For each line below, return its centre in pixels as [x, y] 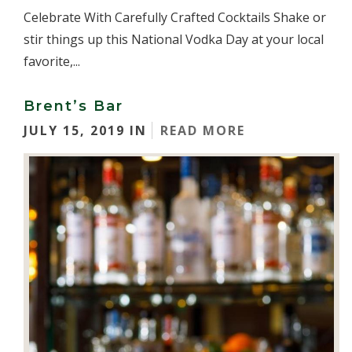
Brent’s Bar [73, 106]
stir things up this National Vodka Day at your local [174, 39]
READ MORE [203, 130]
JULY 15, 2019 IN [88, 130]
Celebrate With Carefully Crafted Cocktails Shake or [175, 17]
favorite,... [52, 61]
